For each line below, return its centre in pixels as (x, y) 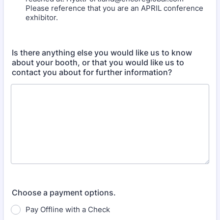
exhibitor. (42, 17)
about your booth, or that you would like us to (98, 62)
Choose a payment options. (64, 192)
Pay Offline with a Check (68, 209)
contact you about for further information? (92, 72)
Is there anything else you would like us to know (102, 53)
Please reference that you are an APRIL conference (114, 8)
